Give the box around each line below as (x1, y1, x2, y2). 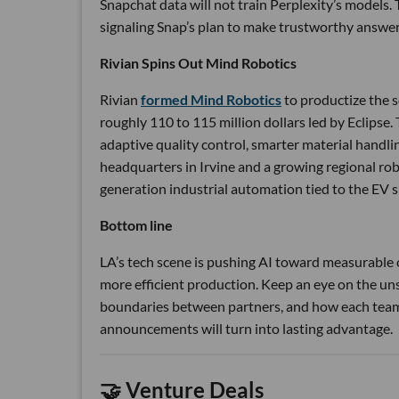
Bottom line (100, 216, 173, 233)
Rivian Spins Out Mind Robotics (100, 53, 297, 71)
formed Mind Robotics (141, 90, 281, 108)
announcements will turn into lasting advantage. (100, 319, 393, 337)
